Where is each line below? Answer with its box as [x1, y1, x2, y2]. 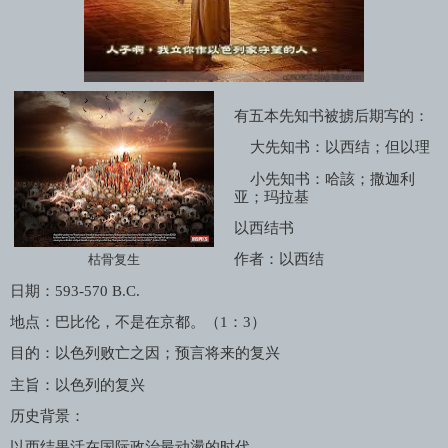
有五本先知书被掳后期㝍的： [233, 108, 429, 125]
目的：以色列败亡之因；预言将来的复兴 [10, 345, 280, 362]
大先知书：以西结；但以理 [249, 139, 430, 156]
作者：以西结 [233, 251, 324, 268]
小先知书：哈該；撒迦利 [249, 170, 415, 187]
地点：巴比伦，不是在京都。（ [10, 314, 220, 331]
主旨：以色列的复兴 [10, 376, 145, 393]
